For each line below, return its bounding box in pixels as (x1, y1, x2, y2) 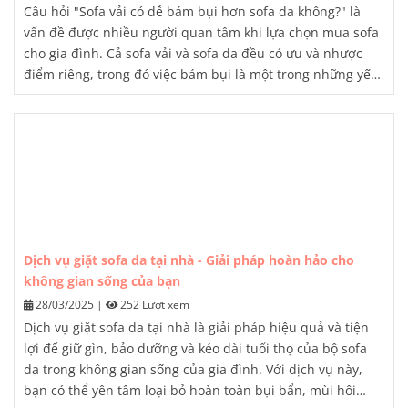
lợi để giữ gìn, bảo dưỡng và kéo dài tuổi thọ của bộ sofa (24, 339, 367, 357)
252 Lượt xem (117, 296, 189, 311)
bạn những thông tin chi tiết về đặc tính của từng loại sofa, (24, 107, 382, 125)
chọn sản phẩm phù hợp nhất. (24, 148, 210, 167)
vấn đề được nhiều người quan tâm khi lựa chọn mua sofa (24, 23, 379, 41)
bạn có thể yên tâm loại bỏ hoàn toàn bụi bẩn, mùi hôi (24, 381, 356, 399)
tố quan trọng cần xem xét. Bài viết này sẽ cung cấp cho (24, 86, 363, 104)
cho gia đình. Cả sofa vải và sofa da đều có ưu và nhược (24, 44, 362, 62)
